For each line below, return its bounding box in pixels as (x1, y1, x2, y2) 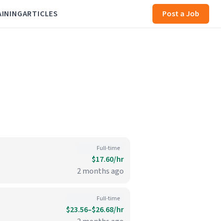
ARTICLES (22, 8, 58, 19)
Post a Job (162, 8, 199, 19)
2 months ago (77, 166, 124, 177)
